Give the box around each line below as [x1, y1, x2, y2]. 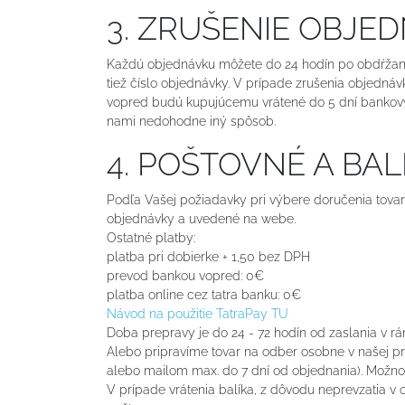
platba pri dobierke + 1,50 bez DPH [107, 249, 310, 264]
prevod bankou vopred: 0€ [107, 268, 264, 283]
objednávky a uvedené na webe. [107, 211, 296, 226]
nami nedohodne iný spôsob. [107, 113, 276, 128]
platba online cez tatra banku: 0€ [107, 287, 301, 302]
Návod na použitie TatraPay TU [107, 306, 288, 321]
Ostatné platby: [107, 230, 195, 245]
